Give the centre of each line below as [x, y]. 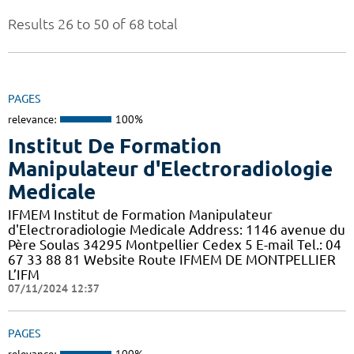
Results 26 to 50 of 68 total [93, 24]
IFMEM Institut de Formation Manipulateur [140, 214]
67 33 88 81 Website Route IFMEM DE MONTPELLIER [172, 259]
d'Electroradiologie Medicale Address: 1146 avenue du [177, 229]
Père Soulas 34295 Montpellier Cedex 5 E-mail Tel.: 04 [175, 244]
